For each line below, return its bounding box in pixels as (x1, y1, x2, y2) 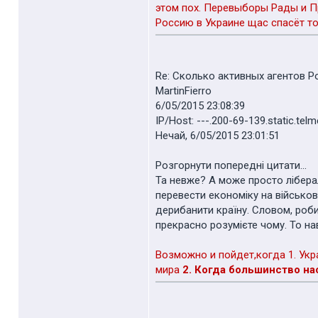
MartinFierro (155, 84, 212, 97)
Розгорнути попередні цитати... (155, 159, 307, 172)
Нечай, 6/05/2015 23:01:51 (155, 129, 280, 142)
